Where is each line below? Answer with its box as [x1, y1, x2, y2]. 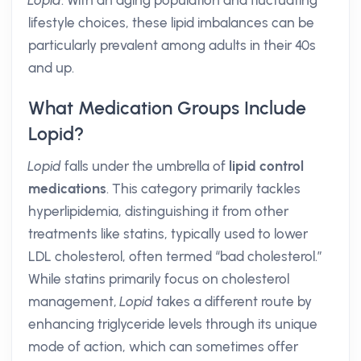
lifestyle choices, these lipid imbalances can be [28, 15, 314, 31]
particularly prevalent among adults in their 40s [28, 37, 316, 53]
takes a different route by [153, 293, 312, 309]
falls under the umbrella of [61, 158, 229, 174]
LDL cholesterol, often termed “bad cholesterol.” [28, 248, 322, 264]
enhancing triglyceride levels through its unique [28, 316, 317, 332]
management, [28, 293, 120, 309]
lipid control [229, 158, 304, 174]
